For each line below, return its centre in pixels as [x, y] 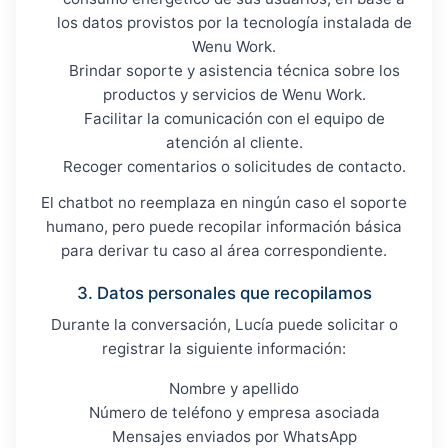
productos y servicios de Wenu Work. [234, 94]
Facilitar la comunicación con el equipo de [234, 118]
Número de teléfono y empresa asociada [234, 412]
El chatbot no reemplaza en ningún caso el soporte [224, 202]
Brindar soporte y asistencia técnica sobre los [234, 70]
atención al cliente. [234, 142]
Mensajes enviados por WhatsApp [234, 436]
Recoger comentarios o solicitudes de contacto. [234, 166]
